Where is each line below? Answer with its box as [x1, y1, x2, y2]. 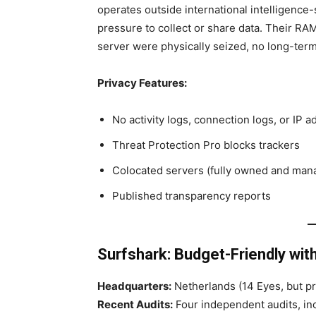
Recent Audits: [97, 298, 173, 311]
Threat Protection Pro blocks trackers [112, 138, 300, 152]
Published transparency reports [112, 189, 271, 202]
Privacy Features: [97, 76, 187, 90]
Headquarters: [97, 279, 171, 293]
